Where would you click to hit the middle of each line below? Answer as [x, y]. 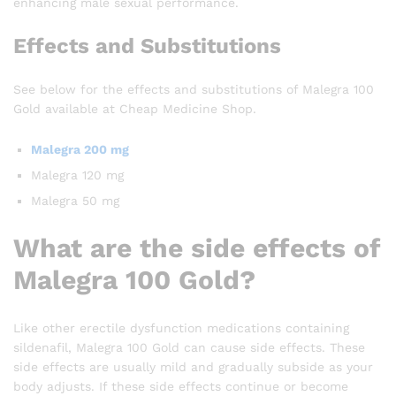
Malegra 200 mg [80, 150]
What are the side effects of [197, 248]
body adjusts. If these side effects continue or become [181, 386]
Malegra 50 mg [75, 201]
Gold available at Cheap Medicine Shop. [135, 109]
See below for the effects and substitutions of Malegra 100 [194, 90]
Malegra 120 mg [77, 175]
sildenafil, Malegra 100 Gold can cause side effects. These [189, 347]
